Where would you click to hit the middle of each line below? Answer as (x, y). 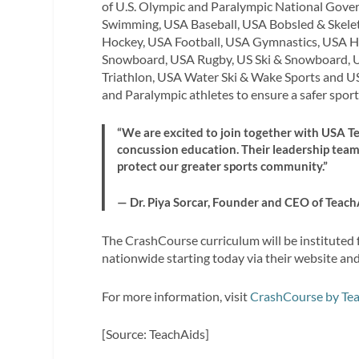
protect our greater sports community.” (222, 165)
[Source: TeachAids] (156, 334)
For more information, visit (176, 296)
